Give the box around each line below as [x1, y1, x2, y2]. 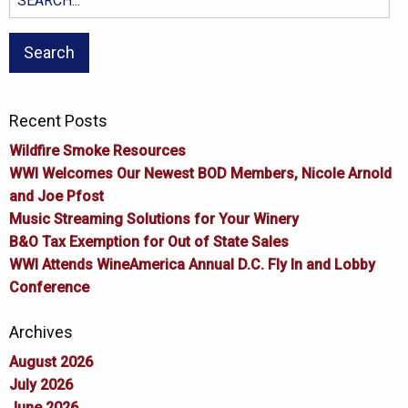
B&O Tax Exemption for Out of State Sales [9, 232, 289, 250]
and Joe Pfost [9, 187, 104, 205]
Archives [9, 321, 73, 342]
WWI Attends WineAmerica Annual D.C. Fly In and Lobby [9, 255, 375, 273]
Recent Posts [9, 110, 107, 130]
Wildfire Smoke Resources [9, 141, 186, 159]
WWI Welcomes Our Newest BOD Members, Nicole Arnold [9, 164, 392, 182]
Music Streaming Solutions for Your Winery [9, 209, 299, 228]
